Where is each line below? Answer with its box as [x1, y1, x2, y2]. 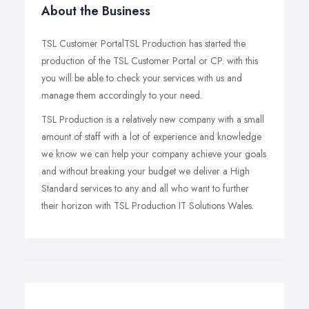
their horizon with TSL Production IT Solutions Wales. [41, 199, 254, 212]
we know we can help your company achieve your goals [41, 147, 266, 161]
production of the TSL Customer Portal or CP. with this [41, 54, 258, 68]
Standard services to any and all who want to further [41, 181, 249, 195]
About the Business [41, 2, 150, 20]
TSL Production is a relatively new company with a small [41, 112, 264, 126]
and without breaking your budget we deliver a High [41, 164, 250, 178]
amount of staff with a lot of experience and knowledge [41, 130, 261, 143]
